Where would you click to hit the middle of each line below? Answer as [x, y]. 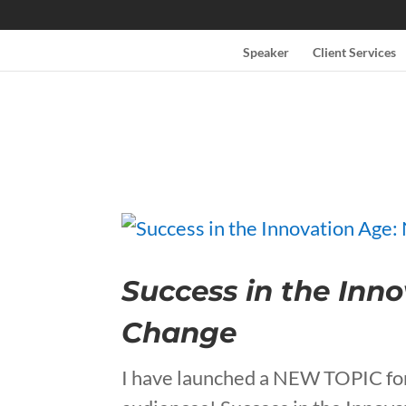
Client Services [354, 53]
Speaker [266, 53]
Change [179, 333]
